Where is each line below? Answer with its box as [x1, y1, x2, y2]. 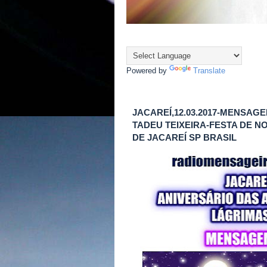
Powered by [126, 66, 169, 75]
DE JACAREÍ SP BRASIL [132, 132, 237, 142]
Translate [193, 66, 225, 75]
